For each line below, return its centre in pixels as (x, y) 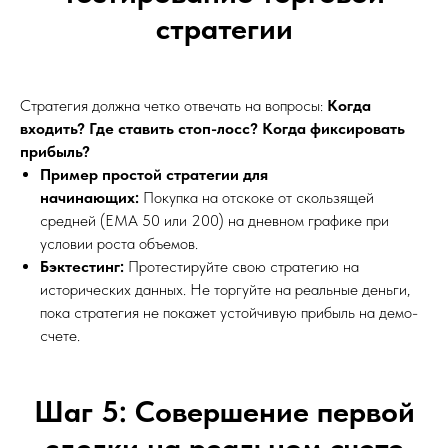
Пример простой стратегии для (154, 174)
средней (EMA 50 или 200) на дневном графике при (214, 220)
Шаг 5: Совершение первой (224, 410)
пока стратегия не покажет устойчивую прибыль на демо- (229, 312)
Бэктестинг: (82, 266)
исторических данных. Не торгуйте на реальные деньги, (225, 289)
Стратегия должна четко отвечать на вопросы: (173, 105)
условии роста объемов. (119, 243)
